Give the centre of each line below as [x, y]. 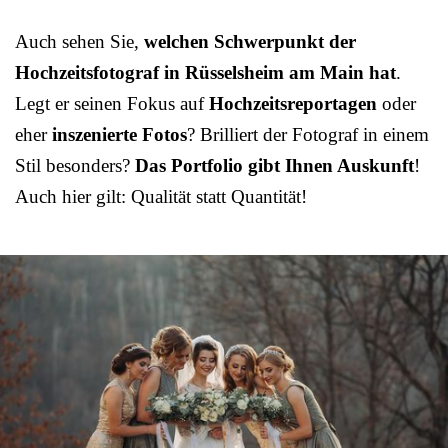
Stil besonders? [75, 165]
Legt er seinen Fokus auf [112, 103]
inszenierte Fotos [119, 134]
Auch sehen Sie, [79, 41]
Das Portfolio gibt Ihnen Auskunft [274, 165]
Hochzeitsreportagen [293, 103]
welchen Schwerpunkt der [250, 41]
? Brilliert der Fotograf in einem [308, 134]
